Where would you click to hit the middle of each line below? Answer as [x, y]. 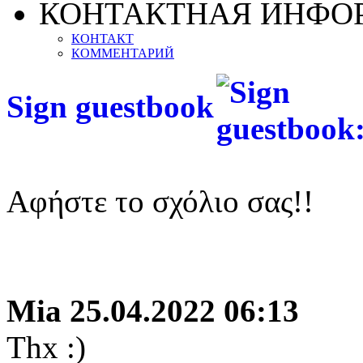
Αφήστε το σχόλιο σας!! [160, 201]
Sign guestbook [110, 106]
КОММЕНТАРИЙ [123, 53]
